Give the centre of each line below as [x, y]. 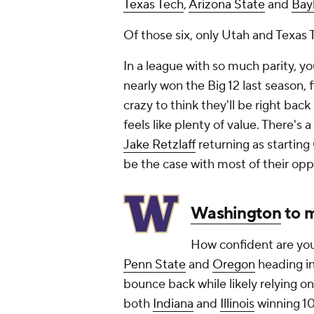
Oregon [234, 265]
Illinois [237, 304]
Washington [236, 214]
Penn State [155, 265]
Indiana [173, 304]
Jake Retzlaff [159, 145]
